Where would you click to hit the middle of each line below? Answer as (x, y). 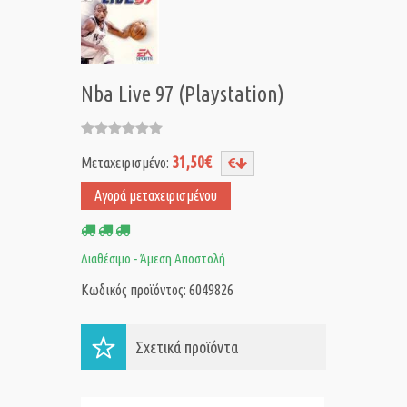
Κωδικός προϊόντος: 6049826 (157, 290)
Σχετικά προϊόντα (187, 347)
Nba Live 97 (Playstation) (183, 94)
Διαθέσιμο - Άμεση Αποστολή (153, 259)
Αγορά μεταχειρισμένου (156, 196)
